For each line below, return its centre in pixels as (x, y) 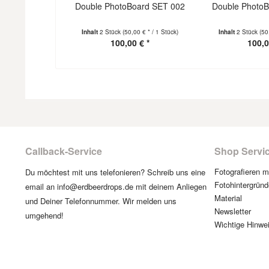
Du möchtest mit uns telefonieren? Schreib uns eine (115, 172)
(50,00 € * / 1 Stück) (151, 32)
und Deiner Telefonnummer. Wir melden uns (101, 201)
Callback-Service (64, 151)
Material (228, 198)
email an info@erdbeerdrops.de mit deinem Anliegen (116, 186)
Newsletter (233, 211)
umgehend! (44, 215)
